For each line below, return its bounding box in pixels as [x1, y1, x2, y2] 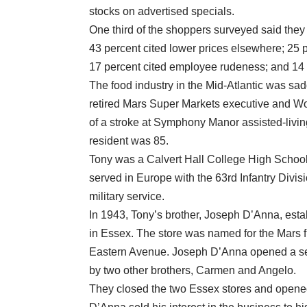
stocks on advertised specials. [89, 5, 234, 18]
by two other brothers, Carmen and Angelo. [89, 265, 296, 277]
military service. [89, 191, 164, 203]
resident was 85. [89, 135, 169, 147]
